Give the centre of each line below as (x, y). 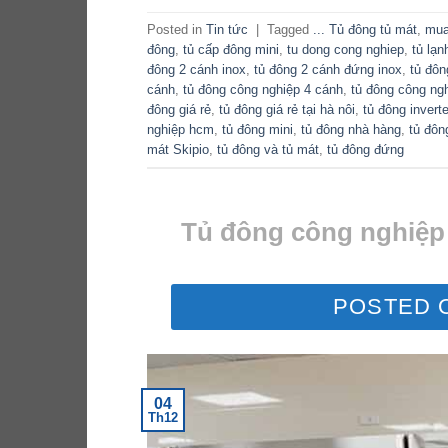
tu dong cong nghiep (345, 49)
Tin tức (227, 29)
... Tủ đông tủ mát (365, 29)
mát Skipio (178, 149)
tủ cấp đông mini (231, 49)
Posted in (176, 29)
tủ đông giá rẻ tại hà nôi (287, 109)
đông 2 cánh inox (196, 69)
